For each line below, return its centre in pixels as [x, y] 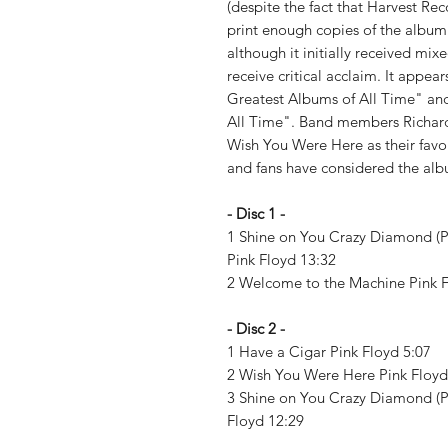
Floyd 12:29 [265, 420]
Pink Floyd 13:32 [283, 259]
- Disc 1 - [256, 213]
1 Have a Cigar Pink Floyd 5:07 [331, 351]
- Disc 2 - [256, 328]
